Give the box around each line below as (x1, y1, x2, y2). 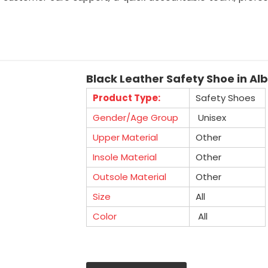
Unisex (195, 111, 226, 124)
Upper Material (92, 131, 158, 144)
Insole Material (92, 151, 157, 163)
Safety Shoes (195, 92, 255, 104)
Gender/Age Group (92, 111, 178, 124)
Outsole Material (92, 170, 166, 183)
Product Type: (92, 92, 160, 104)
